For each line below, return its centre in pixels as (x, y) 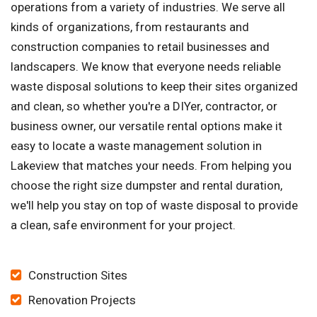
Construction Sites (78, 276)
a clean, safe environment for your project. (123, 225)
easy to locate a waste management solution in (136, 146)
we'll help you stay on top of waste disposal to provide (154, 206)
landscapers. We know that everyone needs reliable (146, 67)
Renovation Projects (82, 300)
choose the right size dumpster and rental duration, (146, 186)
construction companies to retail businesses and (140, 47)
